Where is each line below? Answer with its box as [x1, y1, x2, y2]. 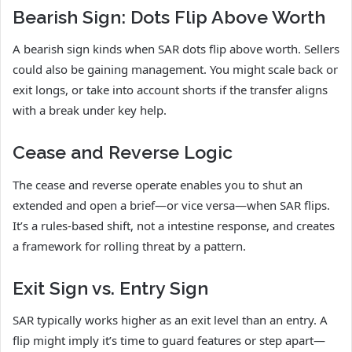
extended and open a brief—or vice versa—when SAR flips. [13, 196, 330, 213]
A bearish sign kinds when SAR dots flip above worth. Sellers [13, 41, 339, 57]
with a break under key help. [13, 102, 167, 119]
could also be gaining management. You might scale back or [13, 61, 338, 78]
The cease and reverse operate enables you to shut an [13, 176, 302, 192]
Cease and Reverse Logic [13, 141, 233, 163]
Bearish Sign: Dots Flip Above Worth [13, 5, 325, 27]
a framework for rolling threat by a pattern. [13, 237, 246, 254]
